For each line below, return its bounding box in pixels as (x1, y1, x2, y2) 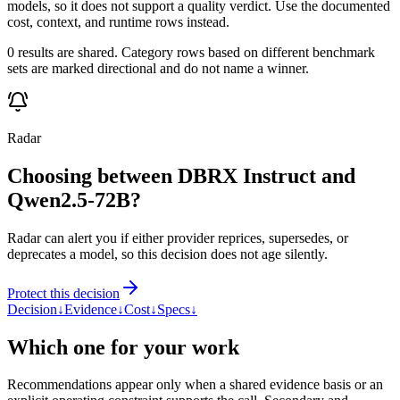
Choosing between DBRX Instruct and (7, 163, 355, 187)
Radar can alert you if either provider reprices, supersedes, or (7, 229, 348, 246)
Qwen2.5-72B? (7, 187, 141, 212)
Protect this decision (7, 285, 120, 301)
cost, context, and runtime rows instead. (7, 13, 229, 29)
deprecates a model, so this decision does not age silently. (7, 246, 328, 262)
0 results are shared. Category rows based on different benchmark (7, 44, 375, 60)
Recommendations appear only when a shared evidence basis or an (7, 377, 383, 393)
